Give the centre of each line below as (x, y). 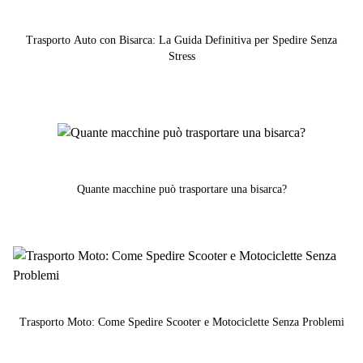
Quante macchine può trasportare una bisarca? (181, 189)
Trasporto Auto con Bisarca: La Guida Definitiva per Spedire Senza (181, 40)
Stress (181, 56)
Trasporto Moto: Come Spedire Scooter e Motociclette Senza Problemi (181, 322)
